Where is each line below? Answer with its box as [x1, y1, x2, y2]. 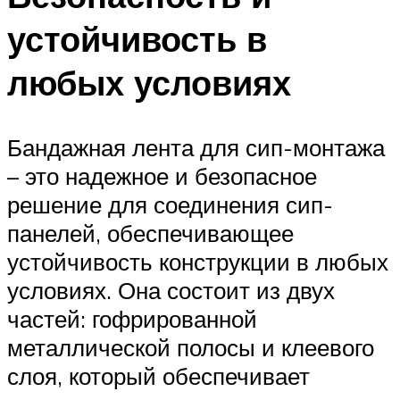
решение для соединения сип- [7, 189, 333, 219]
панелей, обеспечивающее [7, 218, 294, 247]
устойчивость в [7, 16, 267, 61]
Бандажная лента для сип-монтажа [7, 132, 385, 162]
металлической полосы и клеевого [7, 332, 374, 362]
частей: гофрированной [7, 304, 257, 333]
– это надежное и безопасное [7, 161, 317, 190]
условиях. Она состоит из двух [7, 275, 335, 304]
